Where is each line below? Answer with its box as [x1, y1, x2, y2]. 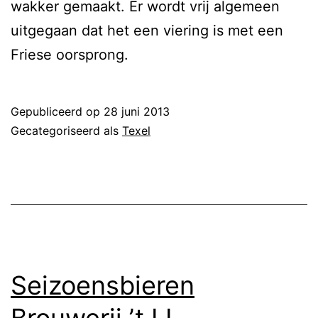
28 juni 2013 [104, 104, 170, 119]
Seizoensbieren [11, 269, 194, 301]
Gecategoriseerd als [11, 123, 122, 138]
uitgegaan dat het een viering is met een [11, 21, 283, 39]
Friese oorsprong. [11, 45, 128, 63]
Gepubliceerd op [11, 104, 104, 119]
